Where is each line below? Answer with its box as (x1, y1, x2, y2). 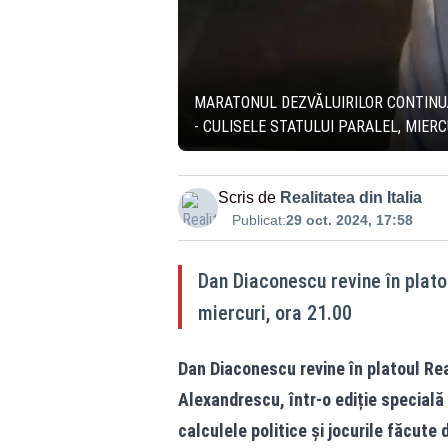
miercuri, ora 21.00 (197, 301, 352, 325)
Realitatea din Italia (279, 189, 422, 206)
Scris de (217, 189, 276, 206)
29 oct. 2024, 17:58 (285, 212, 413, 228)
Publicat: (231, 212, 286, 228)
